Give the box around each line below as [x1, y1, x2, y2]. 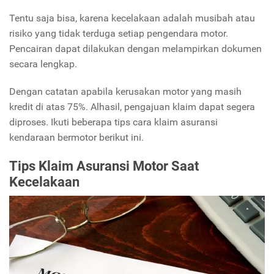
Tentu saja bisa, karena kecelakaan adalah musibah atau [9, 12, 255, 24]
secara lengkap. [9, 57, 77, 70]
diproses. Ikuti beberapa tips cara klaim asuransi [9, 116, 218, 128]
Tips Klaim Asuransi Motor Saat [9, 157, 199, 174]
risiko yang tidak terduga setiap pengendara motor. [9, 27, 228, 39]
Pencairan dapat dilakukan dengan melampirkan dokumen [9, 42, 262, 54]
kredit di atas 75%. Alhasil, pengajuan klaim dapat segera [9, 100, 255, 113]
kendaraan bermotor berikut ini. [9, 131, 144, 143]
